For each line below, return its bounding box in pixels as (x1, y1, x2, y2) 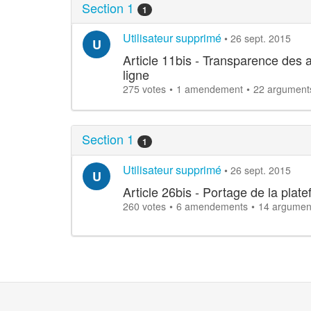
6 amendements (176, 199, 248, 213)
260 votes (123, 199, 166, 213)
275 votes (123, 82, 166, 96)
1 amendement (176, 82, 243, 96)
